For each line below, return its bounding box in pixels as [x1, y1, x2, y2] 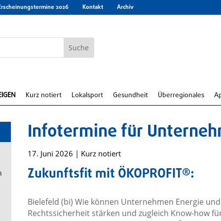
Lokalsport [72, 90, 103, 101]
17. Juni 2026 [27, 148, 73, 158]
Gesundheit [113, 90, 148, 101]
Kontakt [82, 3, 103, 12]
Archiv [117, 3, 134, 12]
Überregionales [158, 90, 204, 101]
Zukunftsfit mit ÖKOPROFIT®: [27, 164, 194, 184]
